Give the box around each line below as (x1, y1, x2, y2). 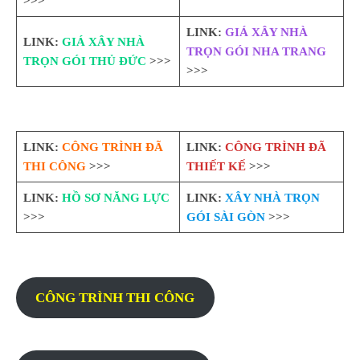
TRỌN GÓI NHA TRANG (186, 45, 326, 59)
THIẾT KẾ (186, 160, 246, 174)
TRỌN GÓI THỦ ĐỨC (22, 55, 146, 68)
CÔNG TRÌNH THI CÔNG (35, 289, 195, 305)
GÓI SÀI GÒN (186, 211, 265, 224)
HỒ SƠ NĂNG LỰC (61, 191, 170, 205)
